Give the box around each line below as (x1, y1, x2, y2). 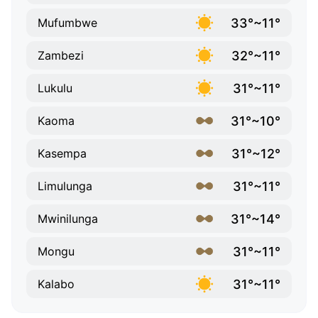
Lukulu (38, 81, 72, 96)
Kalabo (38, 277, 75, 292)
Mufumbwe (38, 16, 97, 31)
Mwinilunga (38, 212, 98, 226)
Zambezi (38, 48, 84, 63)
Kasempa (38, 146, 87, 161)
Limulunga (38, 179, 92, 194)
